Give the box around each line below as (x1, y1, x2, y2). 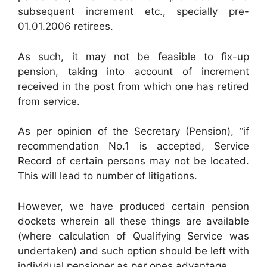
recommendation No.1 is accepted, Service (18, 140, 249, 152)
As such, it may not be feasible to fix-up (18, 50, 249, 63)
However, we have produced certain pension (18, 200, 249, 212)
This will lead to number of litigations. (18, 170, 197, 182)
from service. (18, 95, 80, 107)
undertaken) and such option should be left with (18, 244, 249, 257)
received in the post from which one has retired (18, 80, 249, 92)
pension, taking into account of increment (18, 65, 249, 77)
